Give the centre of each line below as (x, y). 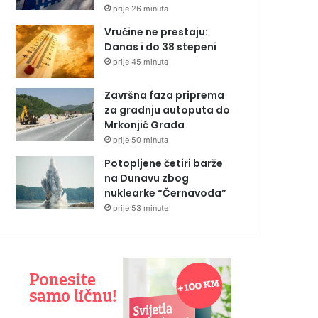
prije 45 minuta (141, 61)
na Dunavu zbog (147, 178)
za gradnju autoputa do (167, 110)
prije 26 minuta (141, 8)
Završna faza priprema (164, 95)
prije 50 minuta (141, 139)
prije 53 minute (141, 208)
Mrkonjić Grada (144, 125)
